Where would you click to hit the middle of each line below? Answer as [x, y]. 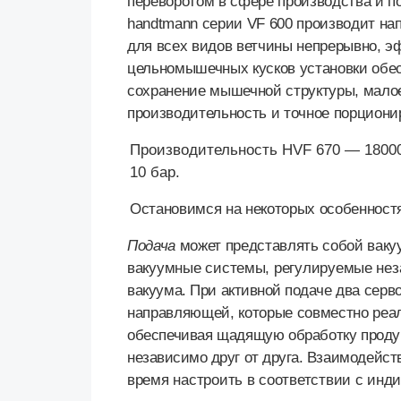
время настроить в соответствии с [247, 380]
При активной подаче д [267, 291]
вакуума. [159, 291]
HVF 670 [311, 150]
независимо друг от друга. [217, 358]
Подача [151, 246]
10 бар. [154, 173]
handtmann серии [187, 24]
